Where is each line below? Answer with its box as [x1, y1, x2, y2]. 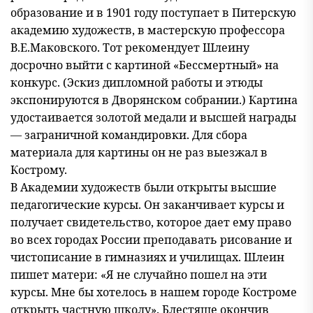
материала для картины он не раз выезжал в [10, 145, 268, 160]
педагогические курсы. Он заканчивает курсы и [10, 197, 284, 212]
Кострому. [10, 162, 67, 177]
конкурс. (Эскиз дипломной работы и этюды [10, 75, 263, 90]
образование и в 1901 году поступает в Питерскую [10, 5, 296, 20]
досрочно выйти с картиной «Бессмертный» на [10, 57, 279, 73]
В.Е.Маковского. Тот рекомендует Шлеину [10, 40, 249, 55]
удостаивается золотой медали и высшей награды [10, 110, 296, 125]
